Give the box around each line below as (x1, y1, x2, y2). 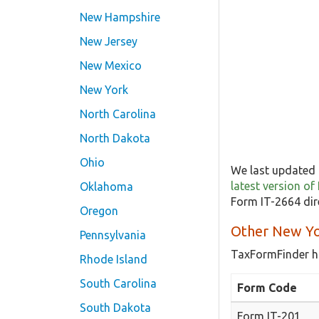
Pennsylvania (80, 229, 146, 241)
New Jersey (80, 35, 137, 48)
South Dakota (80, 301, 151, 314)
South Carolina (80, 277, 157, 290)
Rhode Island (80, 253, 147, 266)
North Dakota (80, 132, 150, 145)
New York (80, 83, 128, 96)
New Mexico (80, 59, 142, 72)
